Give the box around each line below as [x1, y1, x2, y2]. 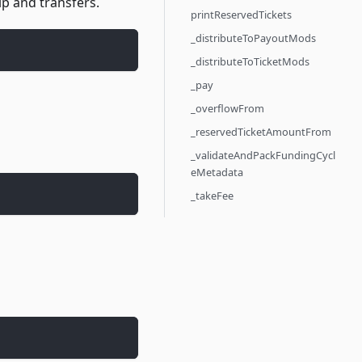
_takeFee [191, 188, 234, 203]
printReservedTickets [191, 7, 292, 22]
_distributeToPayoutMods [191, 31, 316, 45]
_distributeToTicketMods [191, 54, 309, 69]
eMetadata [191, 165, 243, 179]
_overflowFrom [191, 101, 264, 116]
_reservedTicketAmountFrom [191, 124, 331, 139]
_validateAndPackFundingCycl [191, 148, 335, 162]
